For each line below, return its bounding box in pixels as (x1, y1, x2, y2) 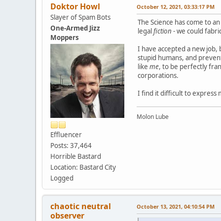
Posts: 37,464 (50, 141, 92, 150)
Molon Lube (137, 112, 169, 121)
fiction (153, 27, 172, 36)
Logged (50, 174, 74, 183)
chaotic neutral (50, 201, 111, 212)
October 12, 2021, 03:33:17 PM (137, 3, 215, 11)
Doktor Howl (50, 1, 100, 12)
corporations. (138, 71, 179, 80)
